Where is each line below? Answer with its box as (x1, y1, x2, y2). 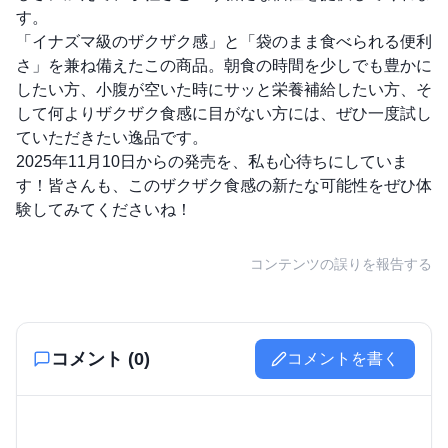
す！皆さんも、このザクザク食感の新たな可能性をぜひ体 (16, 177, 432, 195)
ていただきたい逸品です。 (16, 129, 208, 147)
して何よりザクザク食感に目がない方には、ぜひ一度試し (16, 105, 432, 123)
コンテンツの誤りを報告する (250, 256, 432, 273)
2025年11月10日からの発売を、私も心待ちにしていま (16, 153, 408, 171)
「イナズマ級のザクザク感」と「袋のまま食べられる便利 (16, 33, 432, 51)
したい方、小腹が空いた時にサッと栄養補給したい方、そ (16, 81, 432, 99)
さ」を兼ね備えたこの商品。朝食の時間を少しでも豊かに (16, 57, 432, 75)
